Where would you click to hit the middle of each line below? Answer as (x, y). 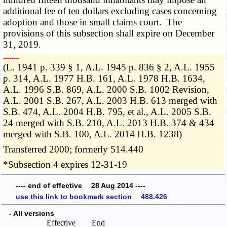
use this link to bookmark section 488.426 (91, 196)
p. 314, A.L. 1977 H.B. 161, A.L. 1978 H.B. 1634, (104, 78)
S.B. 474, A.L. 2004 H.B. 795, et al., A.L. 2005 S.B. (107, 111)
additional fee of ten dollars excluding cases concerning (110, 11)
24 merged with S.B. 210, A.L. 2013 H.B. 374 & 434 (109, 123)
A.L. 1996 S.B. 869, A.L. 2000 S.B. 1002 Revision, (106, 89)
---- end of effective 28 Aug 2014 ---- (81, 186)
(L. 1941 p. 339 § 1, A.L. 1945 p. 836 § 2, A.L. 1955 (109, 67)
